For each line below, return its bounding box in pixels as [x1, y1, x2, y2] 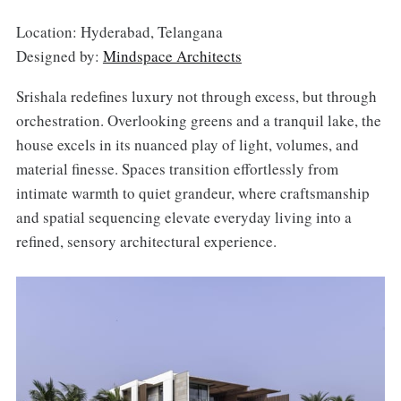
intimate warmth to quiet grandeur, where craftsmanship [15, 182, 370, 203]
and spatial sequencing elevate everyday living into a [15, 206, 352, 227]
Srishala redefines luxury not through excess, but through [15, 85, 377, 107]
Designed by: [15, 45, 103, 66]
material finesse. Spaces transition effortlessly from [15, 158, 338, 179]
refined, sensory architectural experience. [15, 230, 277, 252]
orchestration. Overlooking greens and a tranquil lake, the [15, 109, 381, 131]
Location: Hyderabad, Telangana [15, 21, 223, 42]
